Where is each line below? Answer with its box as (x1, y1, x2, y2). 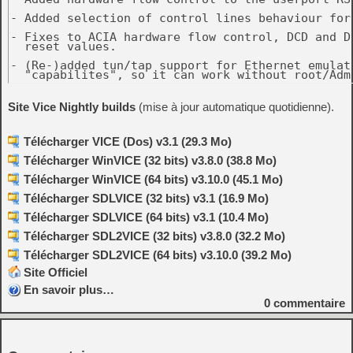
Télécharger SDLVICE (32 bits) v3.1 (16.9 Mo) (24, 191, 269, 206)
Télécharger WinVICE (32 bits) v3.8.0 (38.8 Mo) (24, 154, 277, 168)
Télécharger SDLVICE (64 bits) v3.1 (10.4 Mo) (24, 210, 269, 225)
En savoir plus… (24, 283, 114, 297)
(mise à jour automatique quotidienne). (136, 100, 334, 114)
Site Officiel (24, 266, 87, 280)
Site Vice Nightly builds (8, 100, 136, 114)
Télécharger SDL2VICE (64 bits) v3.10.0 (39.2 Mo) (24, 248, 292, 262)
